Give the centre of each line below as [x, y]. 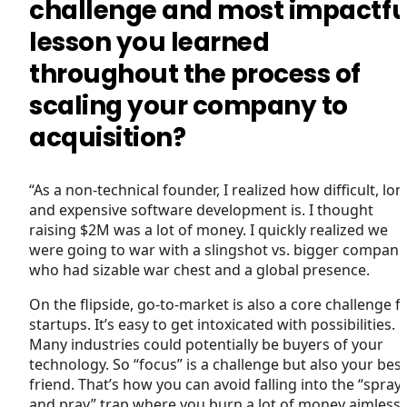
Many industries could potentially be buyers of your [206, 344]
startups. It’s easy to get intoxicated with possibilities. [212, 324]
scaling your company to [189, 105]
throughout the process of [195, 74]
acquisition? [108, 137]
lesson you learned [149, 42]
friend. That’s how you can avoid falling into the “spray [215, 384]
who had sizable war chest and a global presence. [199, 269]
